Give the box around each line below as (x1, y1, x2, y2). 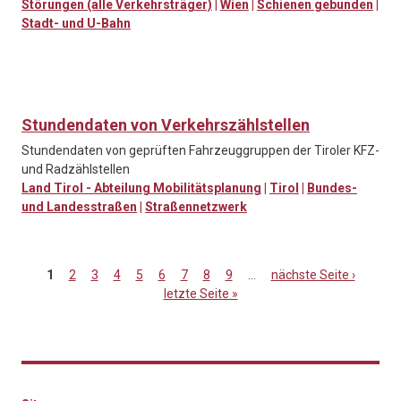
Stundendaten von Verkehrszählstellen (21, 115, 310, 135)
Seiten (21, 303, 63, 321)
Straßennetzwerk (145, 200, 247, 215)
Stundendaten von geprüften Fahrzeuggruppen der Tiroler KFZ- (21, 143, 380, 158)
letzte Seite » (163, 286, 238, 302)
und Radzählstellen (21, 162, 130, 177)
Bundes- (307, 181, 357, 196)
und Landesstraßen (21, 200, 137, 215)
